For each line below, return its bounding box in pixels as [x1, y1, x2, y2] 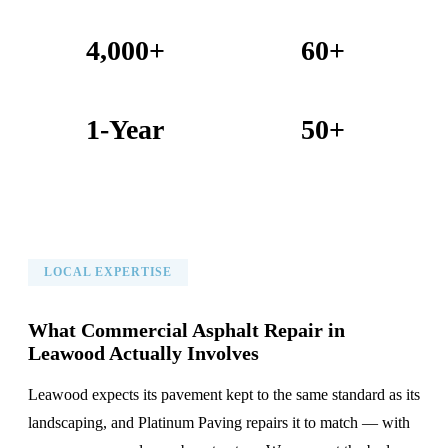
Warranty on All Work [67, 144, 183, 159]
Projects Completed [75, 65, 175, 80]
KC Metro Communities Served [242, 144, 404, 159]
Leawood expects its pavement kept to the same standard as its [28, 385, 420, 403]
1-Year [86, 114, 164, 146]
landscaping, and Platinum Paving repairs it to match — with [28, 413, 410, 431]
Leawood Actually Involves [28, 341, 259, 364]
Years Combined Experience [250, 65, 396, 80]
